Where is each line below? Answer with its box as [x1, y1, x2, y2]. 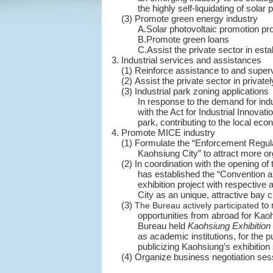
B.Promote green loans [137, 34, 229, 45]
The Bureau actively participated [135, 200, 259, 211]
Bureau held [137, 221, 188, 232]
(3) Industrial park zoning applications [121, 86, 269, 97]
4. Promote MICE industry [112, 127, 215, 138]
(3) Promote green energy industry [121, 13, 258, 24]
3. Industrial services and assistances [112, 55, 261, 66]
